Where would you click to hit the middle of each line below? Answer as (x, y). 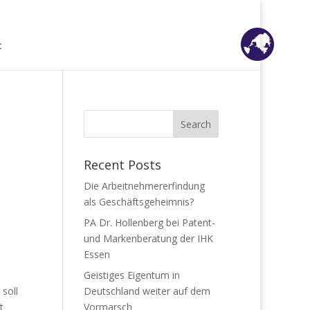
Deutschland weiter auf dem (147, 291)
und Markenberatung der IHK (148, 238)
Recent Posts (122, 165)
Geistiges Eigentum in (131, 275)
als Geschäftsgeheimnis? (138, 202)
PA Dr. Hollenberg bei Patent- (149, 222)
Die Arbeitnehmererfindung (144, 186)
